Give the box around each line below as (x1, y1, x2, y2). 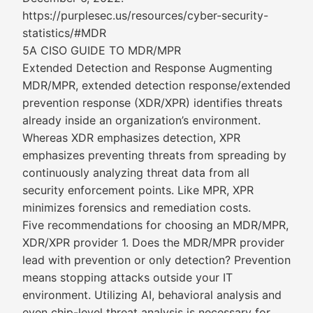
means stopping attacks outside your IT (22, 270, 233, 284)
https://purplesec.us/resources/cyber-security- (22, 8, 268, 22)
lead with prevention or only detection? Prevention (22, 253, 291, 267)
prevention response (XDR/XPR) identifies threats (22, 96, 282, 110)
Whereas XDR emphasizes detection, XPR (22, 131, 240, 145)
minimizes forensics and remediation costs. (22, 201, 251, 214)
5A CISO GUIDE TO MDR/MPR (22, 43, 181, 57)
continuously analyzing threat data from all (22, 166, 249, 180)
